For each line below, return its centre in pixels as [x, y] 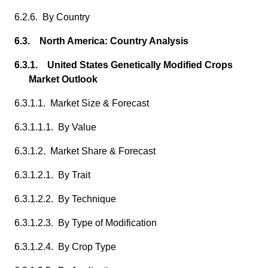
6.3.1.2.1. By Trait [52, 175]
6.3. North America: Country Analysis [101, 41]
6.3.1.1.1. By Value [55, 127]
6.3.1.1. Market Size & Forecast [82, 103]
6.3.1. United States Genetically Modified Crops [124, 65]
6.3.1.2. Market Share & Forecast [85, 151]
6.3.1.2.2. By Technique [65, 199]
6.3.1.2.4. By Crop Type [65, 247]
